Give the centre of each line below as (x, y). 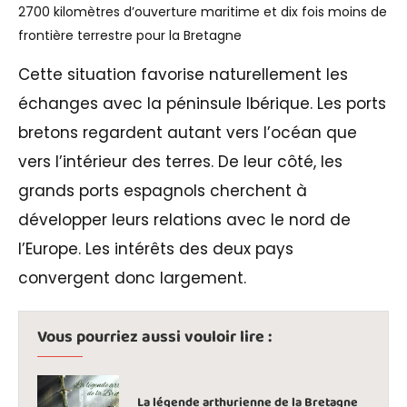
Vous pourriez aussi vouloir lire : (154, 337)
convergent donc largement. (132, 278)
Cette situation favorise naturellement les (183, 74)
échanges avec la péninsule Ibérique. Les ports (202, 103)
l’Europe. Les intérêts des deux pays (156, 248)
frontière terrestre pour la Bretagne (130, 35)
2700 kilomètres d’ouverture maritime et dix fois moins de (203, 11)
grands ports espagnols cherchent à (163, 190)
